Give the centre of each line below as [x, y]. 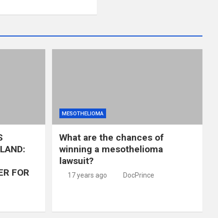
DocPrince [138, 175]
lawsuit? [76, 161]
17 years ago [87, 175]
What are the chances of [111, 137]
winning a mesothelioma [111, 149]
